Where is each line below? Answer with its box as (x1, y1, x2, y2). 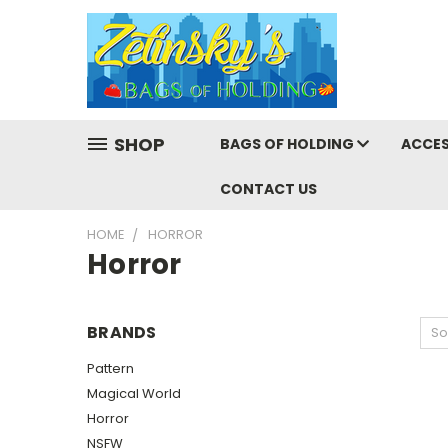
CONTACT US (220, 179, 317, 199)
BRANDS (87, 321, 157, 344)
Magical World (87, 383, 181, 403)
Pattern (87, 358, 134, 378)
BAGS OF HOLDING (220, 134, 357, 154)
